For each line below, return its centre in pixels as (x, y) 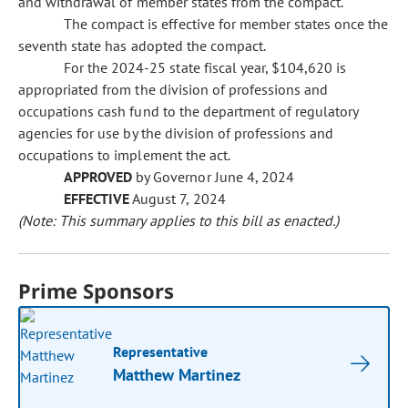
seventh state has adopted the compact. (143, 46)
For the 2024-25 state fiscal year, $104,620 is (205, 67)
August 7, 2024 (178, 199)
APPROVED (98, 177)
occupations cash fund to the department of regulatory (189, 111)
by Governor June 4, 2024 (213, 177)
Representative (161, 352)
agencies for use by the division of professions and (176, 133)
